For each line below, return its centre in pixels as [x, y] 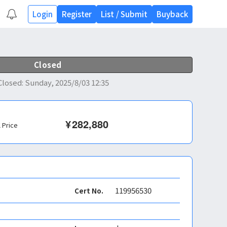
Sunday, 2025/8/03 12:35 [67, 82]
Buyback [172, 14]
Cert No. [89, 191]
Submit [134, 14]
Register [77, 14]
